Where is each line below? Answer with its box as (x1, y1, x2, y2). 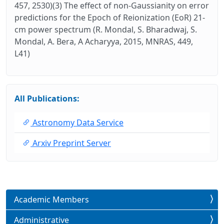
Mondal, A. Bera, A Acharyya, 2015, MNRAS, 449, (14, 35, 193, 47)
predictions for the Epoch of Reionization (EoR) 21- (14, 11, 205, 23)
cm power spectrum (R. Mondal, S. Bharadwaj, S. (14, 23, 197, 35)
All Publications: (14, 92, 79, 104)
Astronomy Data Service (30, 116, 123, 128)
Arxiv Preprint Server (30, 137, 111, 148)
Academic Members (14, 193, 89, 205)
